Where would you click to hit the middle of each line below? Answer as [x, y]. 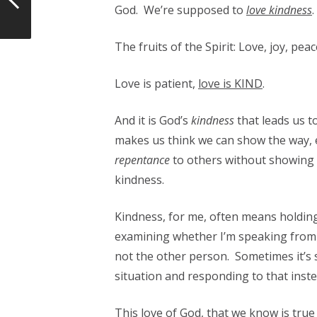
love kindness [279, 10]
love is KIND [230, 83]
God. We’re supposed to [180, 10]
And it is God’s [152, 120]
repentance [143, 160]
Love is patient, [156, 83]
